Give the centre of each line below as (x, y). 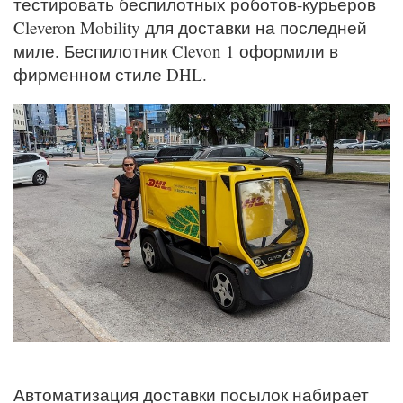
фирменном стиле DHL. (110, 74)
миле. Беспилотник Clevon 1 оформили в (176, 50)
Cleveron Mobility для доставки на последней (190, 27)
